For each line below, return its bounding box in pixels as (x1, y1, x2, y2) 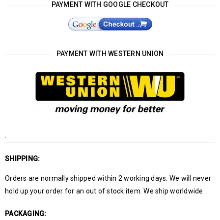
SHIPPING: (5, 155, 40, 163)
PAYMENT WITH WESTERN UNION (56, 50, 164, 57)
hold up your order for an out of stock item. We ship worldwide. (5, 187, 205, 195)
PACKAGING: (5, 210, 47, 218)
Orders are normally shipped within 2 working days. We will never (5, 174, 211, 182)
